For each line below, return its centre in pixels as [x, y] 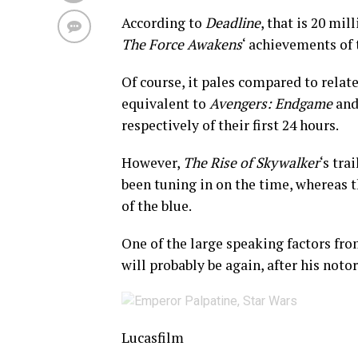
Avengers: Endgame [271, 103]
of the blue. [157, 206]
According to [163, 23]
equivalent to [165, 103]
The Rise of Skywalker [251, 163]
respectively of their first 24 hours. [230, 125]
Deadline [233, 23]
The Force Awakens [182, 44]
